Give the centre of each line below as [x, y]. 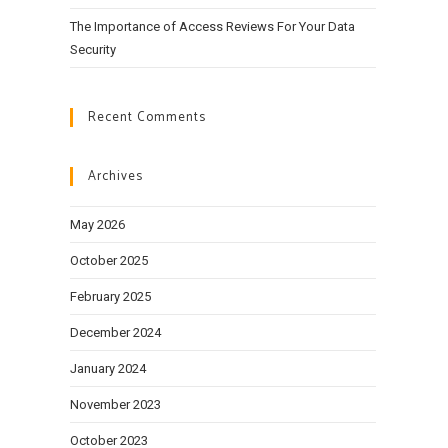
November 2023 [115, 404]
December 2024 [115, 332]
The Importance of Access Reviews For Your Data [212, 26]
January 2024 [108, 368]
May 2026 [97, 224]
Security [93, 49]
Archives [115, 176]
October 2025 [109, 260]
